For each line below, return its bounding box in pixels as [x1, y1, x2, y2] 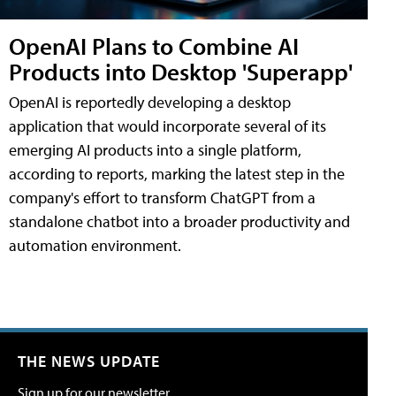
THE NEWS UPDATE [18, 351, 160, 372]
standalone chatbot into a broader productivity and [9, 211, 350, 232]
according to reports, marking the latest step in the [9, 164, 345, 185]
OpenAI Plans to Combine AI [9, 30, 299, 62]
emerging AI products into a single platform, [9, 140, 301, 161]
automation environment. [9, 235, 181, 256]
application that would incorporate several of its [9, 116, 326, 137]
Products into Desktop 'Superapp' [9, 56, 353, 88]
